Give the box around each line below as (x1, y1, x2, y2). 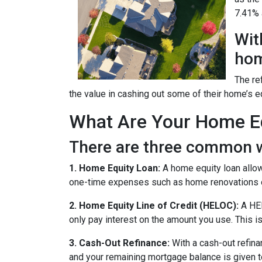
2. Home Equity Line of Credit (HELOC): (69, 200, 239, 212)
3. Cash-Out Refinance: (69, 237, 170, 249)
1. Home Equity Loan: (69, 163, 160, 174)
